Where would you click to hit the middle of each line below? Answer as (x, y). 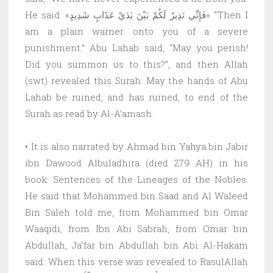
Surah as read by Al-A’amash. (89, 113)
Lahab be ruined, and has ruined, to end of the (136, 97)
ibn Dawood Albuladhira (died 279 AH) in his (136, 162)
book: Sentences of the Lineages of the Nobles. (136, 179)
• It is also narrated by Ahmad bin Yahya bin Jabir (136, 146)
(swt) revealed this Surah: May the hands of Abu (136, 80)
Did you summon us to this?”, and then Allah (136, 64)
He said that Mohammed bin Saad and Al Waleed (136, 195)
